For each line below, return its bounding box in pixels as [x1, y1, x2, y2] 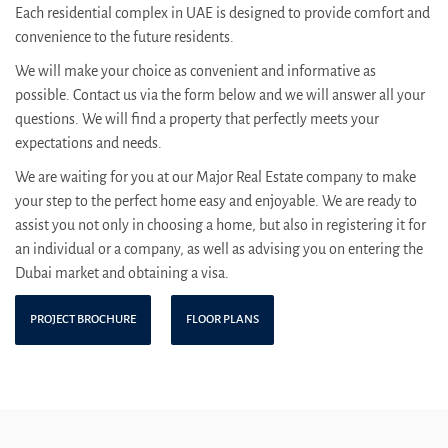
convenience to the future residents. [15, 28, 234, 45]
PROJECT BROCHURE [30, 312, 136, 326]
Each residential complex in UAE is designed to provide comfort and [15, 4, 430, 21]
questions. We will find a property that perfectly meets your [15, 110, 379, 127]
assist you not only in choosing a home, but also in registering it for [15, 216, 426, 233]
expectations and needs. [15, 134, 162, 151]
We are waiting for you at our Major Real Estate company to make [15, 168, 416, 185]
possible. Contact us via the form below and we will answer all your [15, 86, 425, 103]
